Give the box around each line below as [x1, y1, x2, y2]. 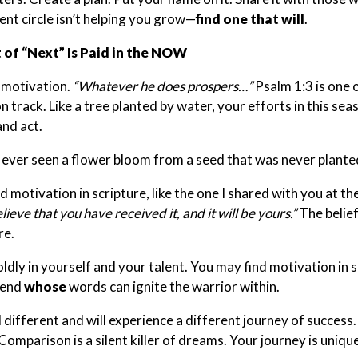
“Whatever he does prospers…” [73, 77, 255, 94]
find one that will [196, 10, 304, 27]
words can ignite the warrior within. [69, 277, 280, 295]
